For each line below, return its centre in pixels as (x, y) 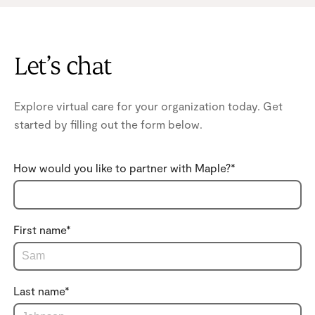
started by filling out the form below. (108, 124)
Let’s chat (63, 67)
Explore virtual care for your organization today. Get (148, 105)
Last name (39, 290)
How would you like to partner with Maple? (122, 167)
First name (40, 229)
